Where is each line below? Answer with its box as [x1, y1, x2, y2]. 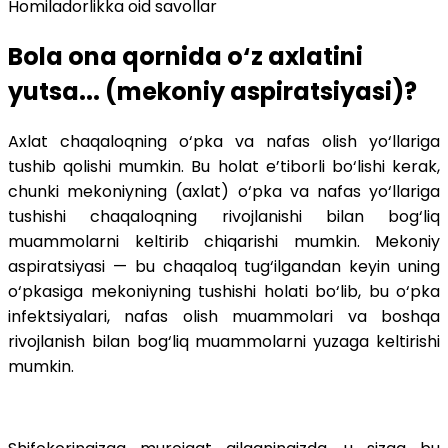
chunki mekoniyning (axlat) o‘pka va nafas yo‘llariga [8, 179, 440, 203]
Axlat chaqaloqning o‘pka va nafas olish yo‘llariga [8, 129, 440, 153]
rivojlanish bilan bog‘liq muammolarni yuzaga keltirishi [8, 329, 440, 353]
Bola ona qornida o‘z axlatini [8, 40, 363, 74]
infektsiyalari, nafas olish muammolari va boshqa [8, 304, 440, 328]
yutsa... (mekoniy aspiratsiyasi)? [8, 75, 417, 109]
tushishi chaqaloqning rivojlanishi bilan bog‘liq [8, 204, 440, 228]
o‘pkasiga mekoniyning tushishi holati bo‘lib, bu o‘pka [8, 279, 440, 303]
